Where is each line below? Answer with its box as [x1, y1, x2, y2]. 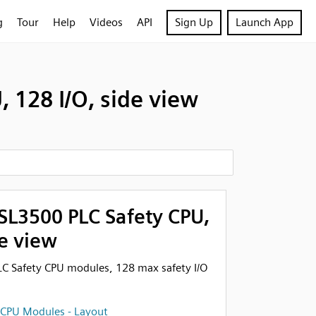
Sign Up [175, 16, 213, 29]
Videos [90, 16, 123, 29]
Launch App [236, 16, 293, 29]
